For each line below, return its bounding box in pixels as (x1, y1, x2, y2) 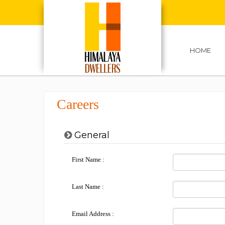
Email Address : (72, 210, 114, 217)
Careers (57, 96, 99, 112)
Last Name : (72, 183, 104, 190)
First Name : (72, 156, 104, 163)
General (72, 130, 109, 141)
